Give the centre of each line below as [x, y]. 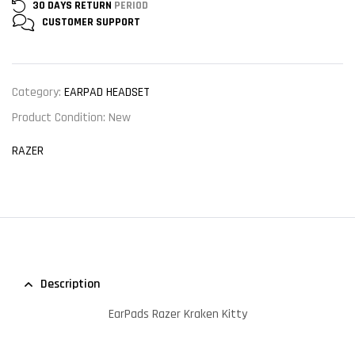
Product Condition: [60, 118]
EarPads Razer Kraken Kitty [177, 315]
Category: [38, 92]
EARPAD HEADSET [107, 92]
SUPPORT [118, 22]
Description [70, 284]
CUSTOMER [68, 22]
